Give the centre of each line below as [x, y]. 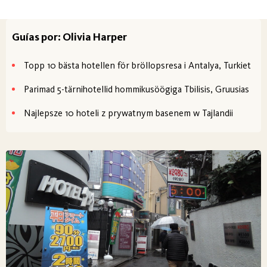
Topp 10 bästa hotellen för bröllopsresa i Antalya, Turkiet [137, 65]
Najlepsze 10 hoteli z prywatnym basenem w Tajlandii [128, 113]
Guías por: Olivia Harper [69, 37]
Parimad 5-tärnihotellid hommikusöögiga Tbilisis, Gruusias [136, 89]
